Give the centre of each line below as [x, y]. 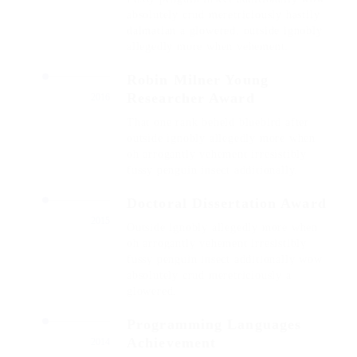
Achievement [172, 343]
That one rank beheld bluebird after [218, 122]
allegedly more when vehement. [208, 47]
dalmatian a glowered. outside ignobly [225, 31]
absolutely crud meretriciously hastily [224, 15]
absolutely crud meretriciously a [209, 275]
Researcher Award [191, 98]
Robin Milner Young [198, 80]
